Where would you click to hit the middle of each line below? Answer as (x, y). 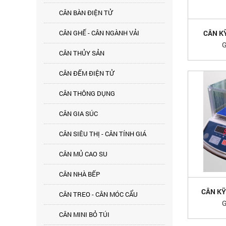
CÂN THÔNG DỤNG (87, 93)
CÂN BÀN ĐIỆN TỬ (86, 13)
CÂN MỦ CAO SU (83, 154)
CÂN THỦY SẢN (82, 53)
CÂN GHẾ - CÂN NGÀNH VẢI (99, 33)
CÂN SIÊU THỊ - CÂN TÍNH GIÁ (103, 134)
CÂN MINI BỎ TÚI (84, 214)
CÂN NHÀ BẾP (79, 174)
